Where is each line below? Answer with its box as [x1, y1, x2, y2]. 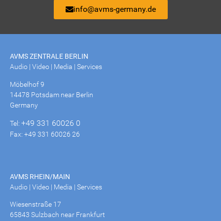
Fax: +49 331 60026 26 [10, 130, 80, 139]
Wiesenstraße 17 [10, 200, 61, 208]
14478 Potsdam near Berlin [10, 90, 93, 99]
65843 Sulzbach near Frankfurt [10, 210, 105, 219]
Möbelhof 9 [10, 80, 44, 88]
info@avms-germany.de [73, 4, 156, 14]
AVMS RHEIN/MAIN [10, 172, 70, 181]
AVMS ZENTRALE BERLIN [10, 52, 88, 61]
